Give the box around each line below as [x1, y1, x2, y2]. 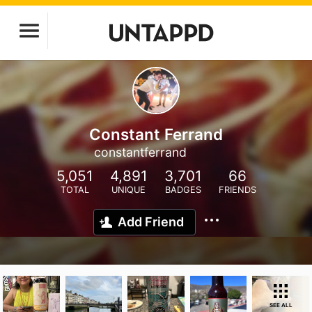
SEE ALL [269, 302, 292, 309]
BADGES [164, 185, 201, 195]
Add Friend [118, 214, 184, 229]
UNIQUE [111, 185, 146, 195]
